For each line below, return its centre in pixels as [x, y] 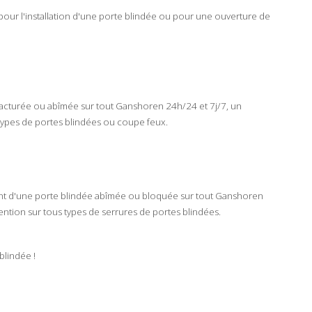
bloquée [160, 195]
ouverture [236, 16]
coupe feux [141, 122]
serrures [119, 211]
